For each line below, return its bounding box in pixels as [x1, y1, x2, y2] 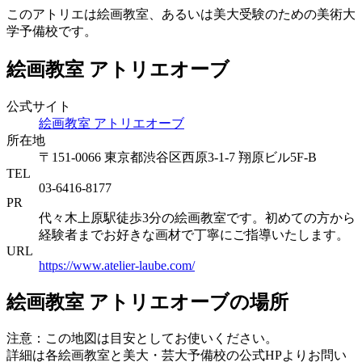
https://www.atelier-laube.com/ [39, 258, 195, 272]
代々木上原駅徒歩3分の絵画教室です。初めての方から [39, 210, 356, 225]
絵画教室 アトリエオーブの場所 [6, 291, 288, 313]
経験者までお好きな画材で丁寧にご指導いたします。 [39, 227, 349, 242]
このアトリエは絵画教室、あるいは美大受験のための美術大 [6, 6, 356, 21]
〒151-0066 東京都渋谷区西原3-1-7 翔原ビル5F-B [39, 149, 317, 164]
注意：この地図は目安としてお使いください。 [6, 331, 278, 346]
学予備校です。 [6, 23, 97, 38]
